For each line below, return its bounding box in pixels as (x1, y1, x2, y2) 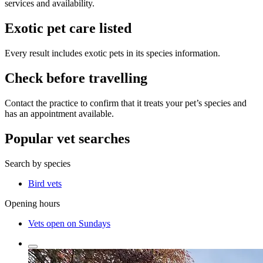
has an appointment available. (5, 109, 114, 119)
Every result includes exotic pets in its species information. (5, 48, 220, 59)
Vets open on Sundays (28, 218, 110, 228)
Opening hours (5, 198, 60, 208)
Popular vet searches (5, 130, 130, 146)
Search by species (5, 158, 70, 168)
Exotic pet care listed (5, 21, 131, 36)
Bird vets (28, 178, 62, 188)
